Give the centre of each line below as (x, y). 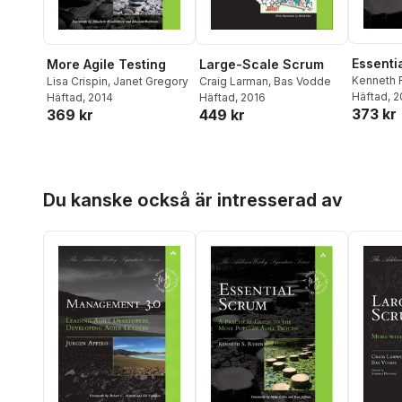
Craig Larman (234, 81)
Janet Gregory (151, 82)
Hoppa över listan (98, 187)
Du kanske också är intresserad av (193, 200)
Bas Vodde (302, 81)
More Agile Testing (106, 65)
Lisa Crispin (77, 82)
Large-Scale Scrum (262, 64)
